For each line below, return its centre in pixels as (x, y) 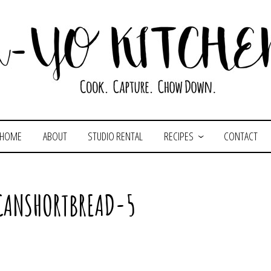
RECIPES (178, 136)
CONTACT (240, 136)
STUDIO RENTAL (116, 136)
